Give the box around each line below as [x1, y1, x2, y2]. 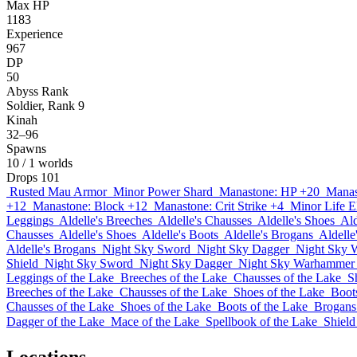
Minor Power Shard [113, 185, 213, 198]
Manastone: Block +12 [33, 199, 147, 213]
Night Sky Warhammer [238, 257, 355, 270]
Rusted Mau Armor [10, 185, 107, 198]
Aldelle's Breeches [59, 214, 152, 227]
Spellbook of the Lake [206, 315, 317, 328]
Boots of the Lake [218, 300, 308, 313]
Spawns [6, 142, 46, 155]
